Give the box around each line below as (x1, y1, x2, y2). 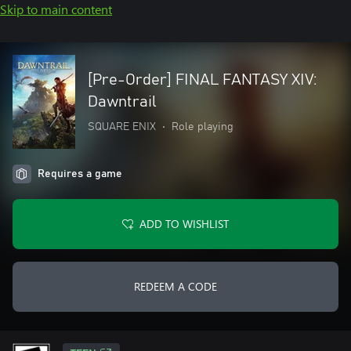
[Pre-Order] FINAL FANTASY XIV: (88, 72, 317, 88)
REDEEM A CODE (134, 279, 217, 294)
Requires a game (38, 168, 122, 179)
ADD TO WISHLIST (139, 216, 229, 231)
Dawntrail (88, 94, 157, 110)
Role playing (172, 121, 233, 132)
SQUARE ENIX (88, 121, 156, 132)
